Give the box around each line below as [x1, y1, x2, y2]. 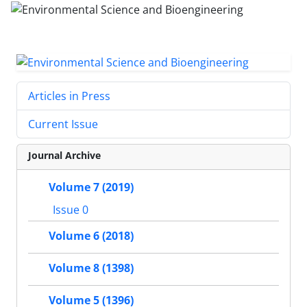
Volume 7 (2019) [49, 180, 134, 195]
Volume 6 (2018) [49, 228, 134, 244]
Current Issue [28, 116, 98, 132]
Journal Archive [28, 149, 101, 162]
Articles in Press [28, 88, 110, 104]
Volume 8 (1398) [49, 260, 134, 276]
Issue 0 [50, 202, 88, 218]
